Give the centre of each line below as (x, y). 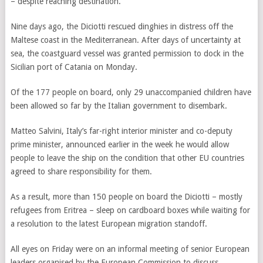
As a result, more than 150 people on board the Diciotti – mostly (126, 197)
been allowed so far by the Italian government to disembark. (119, 106)
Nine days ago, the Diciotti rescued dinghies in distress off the (122, 26)
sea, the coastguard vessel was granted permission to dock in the (127, 53)
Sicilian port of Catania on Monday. (74, 67)
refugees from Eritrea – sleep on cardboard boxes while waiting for (130, 210)
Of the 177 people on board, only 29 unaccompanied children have (131, 92)
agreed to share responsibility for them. (82, 171)
